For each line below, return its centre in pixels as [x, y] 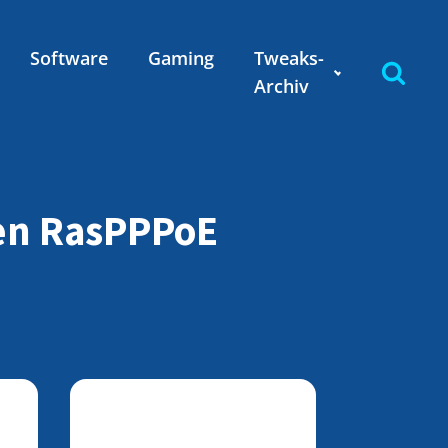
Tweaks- [288, 58]
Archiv [281, 86]
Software [68, 58]
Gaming [180, 58]
